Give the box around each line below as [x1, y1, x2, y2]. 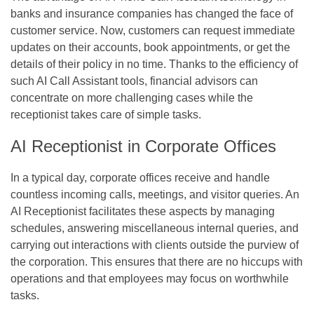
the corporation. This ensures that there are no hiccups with [11, 255, 303, 268]
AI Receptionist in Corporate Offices [11, 136, 276, 156]
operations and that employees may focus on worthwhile [11, 272, 289, 285]
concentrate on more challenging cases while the [11, 91, 253, 104]
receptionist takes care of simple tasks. [11, 108, 201, 121]
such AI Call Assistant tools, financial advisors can [11, 74, 258, 87]
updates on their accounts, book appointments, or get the [11, 41, 290, 53]
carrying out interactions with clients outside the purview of [11, 238, 299, 251]
